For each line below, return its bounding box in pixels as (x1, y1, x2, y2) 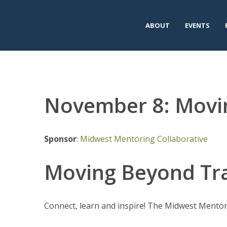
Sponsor (44, 133, 77, 144)
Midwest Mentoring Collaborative (80, 133, 208, 144)
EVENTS (185, 20, 210, 30)
